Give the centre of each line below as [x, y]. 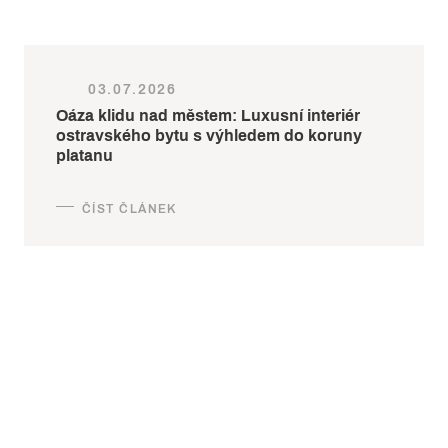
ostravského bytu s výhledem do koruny [209, 135]
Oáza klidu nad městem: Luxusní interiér [208, 115]
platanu [84, 155]
